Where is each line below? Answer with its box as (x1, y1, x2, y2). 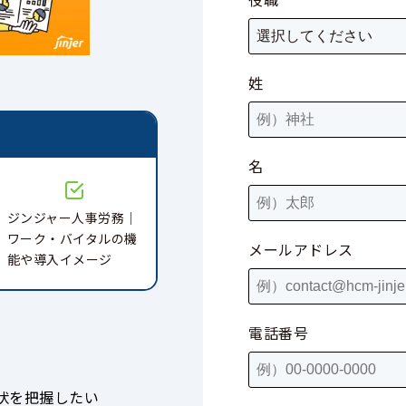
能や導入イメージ (6, 250, 112, 268)
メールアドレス (248, 238, 353, 260)
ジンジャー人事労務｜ (6, 208, 138, 227)
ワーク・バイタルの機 (6, 229, 138, 247)
